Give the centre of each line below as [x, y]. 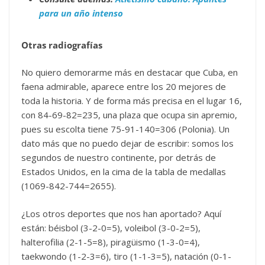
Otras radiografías [62, 45]
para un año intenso [81, 13]
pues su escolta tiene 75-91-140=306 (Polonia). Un [125, 129]
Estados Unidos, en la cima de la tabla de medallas [124, 172]
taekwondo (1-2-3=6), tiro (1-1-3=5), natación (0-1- [126, 256]
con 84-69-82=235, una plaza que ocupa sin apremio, [129, 115]
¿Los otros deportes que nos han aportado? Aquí [121, 213]
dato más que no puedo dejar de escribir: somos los [127, 143]
